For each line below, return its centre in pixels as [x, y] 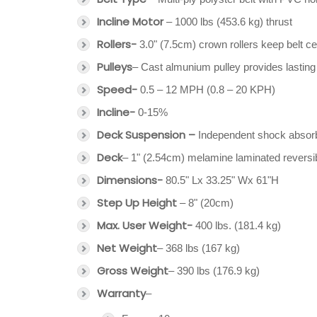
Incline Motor [132, 22]
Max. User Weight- [145, 225]
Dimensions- [130, 180]
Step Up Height [138, 203]
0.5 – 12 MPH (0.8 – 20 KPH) [206, 90]
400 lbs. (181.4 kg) [237, 225]
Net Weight [127, 248]
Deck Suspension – [146, 135]
